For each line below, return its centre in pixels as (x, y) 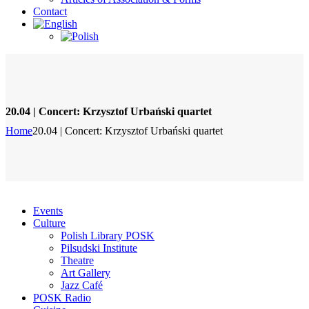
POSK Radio (62, 298)
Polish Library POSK (108, 236)
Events (48, 211)
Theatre (77, 261)
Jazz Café (82, 286)
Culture (49, 223)
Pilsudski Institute (99, 248)
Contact (50, 11)
